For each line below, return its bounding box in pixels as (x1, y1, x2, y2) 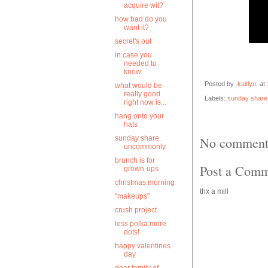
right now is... (123, 98, 166, 106)
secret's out (114, 37, 151, 45)
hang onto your (114, 112, 164, 120)
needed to (123, 59, 157, 68)
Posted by (205, 80, 236, 87)
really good (123, 90, 160, 98)
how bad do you (114, 15, 167, 23)
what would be (114, 81, 162, 90)
